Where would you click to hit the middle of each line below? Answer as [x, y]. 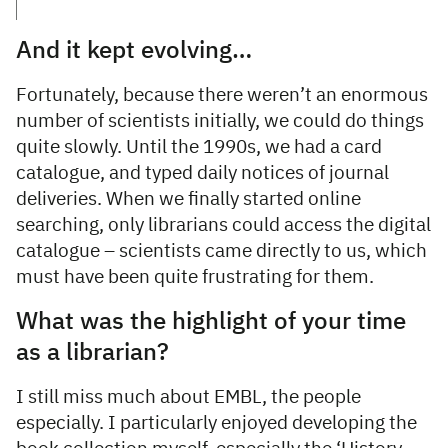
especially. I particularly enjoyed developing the [216, 424]
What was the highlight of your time [211, 322]
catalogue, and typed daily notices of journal [202, 174]
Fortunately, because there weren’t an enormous [222, 96]
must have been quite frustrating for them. [195, 278]
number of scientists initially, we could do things [220, 122]
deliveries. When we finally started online [188, 200]
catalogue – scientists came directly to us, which [221, 252]
